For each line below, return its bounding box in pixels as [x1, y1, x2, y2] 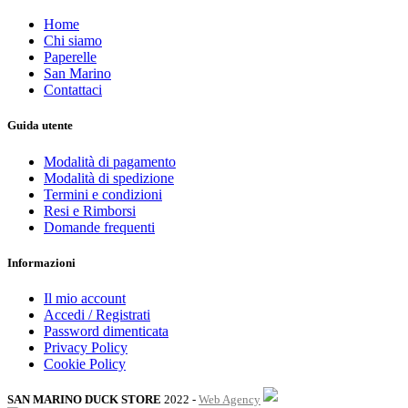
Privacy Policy [44, 339, 127, 355]
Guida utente [7, 118, 73, 133]
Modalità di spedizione [44, 169, 174, 186]
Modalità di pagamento [44, 153, 176, 169]
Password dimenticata [44, 322, 168, 339]
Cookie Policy [44, 355, 126, 372]
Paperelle [44, 49, 97, 66]
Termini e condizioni [44, 186, 162, 202]
